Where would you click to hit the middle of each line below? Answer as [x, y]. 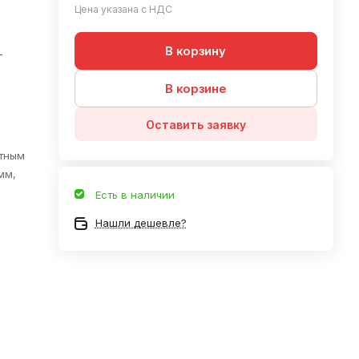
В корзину [196, 51]
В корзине [196, 89]
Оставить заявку [196, 124]
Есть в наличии [135, 195]
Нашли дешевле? [141, 223]
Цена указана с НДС [123, 9]
